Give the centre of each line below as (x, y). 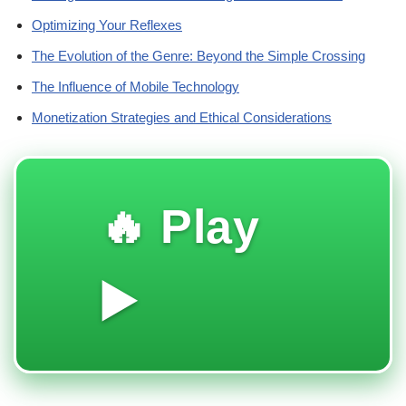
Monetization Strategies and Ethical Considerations (182, 117)
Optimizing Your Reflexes (107, 25)
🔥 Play (179, 227)
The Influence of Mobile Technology (135, 87)
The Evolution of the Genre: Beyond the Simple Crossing (198, 56)
